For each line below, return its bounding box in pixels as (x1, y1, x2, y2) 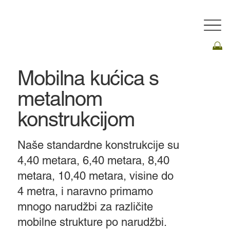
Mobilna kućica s (17, 66, 159, 90)
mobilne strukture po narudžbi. (17, 216, 167, 229)
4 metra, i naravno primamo (17, 185, 154, 198)
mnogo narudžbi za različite (17, 200, 154, 214)
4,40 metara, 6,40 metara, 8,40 (17, 154, 170, 167)
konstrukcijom (17, 107, 135, 131)
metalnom (17, 86, 102, 110)
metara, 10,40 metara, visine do (17, 169, 174, 183)
